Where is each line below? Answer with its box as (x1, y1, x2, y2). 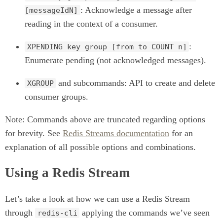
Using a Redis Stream (5, 165, 130, 181)
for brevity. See (5, 128, 63, 138)
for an (169, 128, 193, 138)
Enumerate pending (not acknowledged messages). (25, 55, 206, 65)
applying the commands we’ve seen (79, 207, 210, 218)
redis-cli (37, 208, 77, 218)
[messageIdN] (25, 5, 78, 15)
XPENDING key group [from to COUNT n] (27, 42, 187, 51)
